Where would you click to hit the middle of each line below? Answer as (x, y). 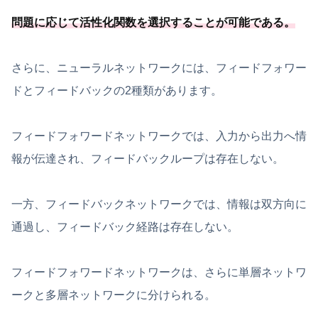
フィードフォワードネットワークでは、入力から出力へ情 (159, 136)
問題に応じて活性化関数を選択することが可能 (131, 23)
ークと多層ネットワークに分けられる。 (114, 295)
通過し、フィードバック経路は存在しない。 (125, 227)
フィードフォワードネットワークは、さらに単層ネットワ (159, 273)
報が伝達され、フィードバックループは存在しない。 (148, 159)
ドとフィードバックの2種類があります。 (117, 91)
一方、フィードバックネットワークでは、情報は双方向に (159, 204)
